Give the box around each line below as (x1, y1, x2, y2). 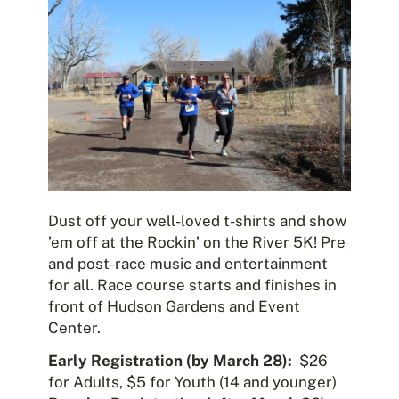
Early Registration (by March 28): (48, 352, 292, 370)
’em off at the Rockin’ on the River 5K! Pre (48, 233, 346, 252)
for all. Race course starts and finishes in (48, 276, 337, 295)
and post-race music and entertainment (48, 255, 328, 273)
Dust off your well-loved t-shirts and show (48, 212, 346, 231)
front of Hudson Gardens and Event (48, 297, 300, 316)
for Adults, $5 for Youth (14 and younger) (48, 373, 337, 392)
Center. (48, 319, 101, 338)
